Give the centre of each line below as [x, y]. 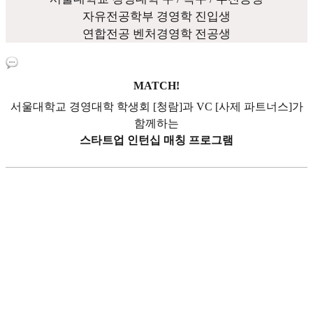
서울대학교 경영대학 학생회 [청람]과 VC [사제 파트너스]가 [156, 107]
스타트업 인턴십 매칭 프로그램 [156, 140]
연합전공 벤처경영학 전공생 [156, 34]
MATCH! [156, 86]
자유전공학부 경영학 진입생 [156, 17]
